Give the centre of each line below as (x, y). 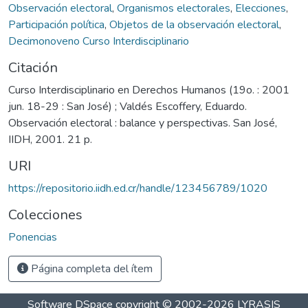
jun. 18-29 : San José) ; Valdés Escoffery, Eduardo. (128, 106)
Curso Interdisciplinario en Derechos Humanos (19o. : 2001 (149, 90)
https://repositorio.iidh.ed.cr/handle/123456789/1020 (138, 188)
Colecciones (45, 214)
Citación (33, 67)
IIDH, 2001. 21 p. (50, 139)
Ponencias (33, 237)
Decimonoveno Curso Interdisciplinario (99, 41)
